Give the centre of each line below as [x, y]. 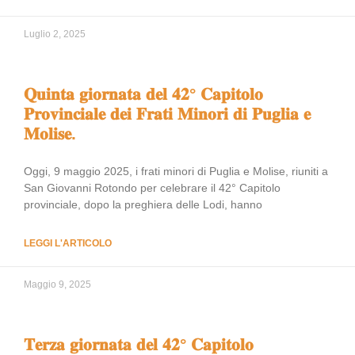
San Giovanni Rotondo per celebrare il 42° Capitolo [152, 188]
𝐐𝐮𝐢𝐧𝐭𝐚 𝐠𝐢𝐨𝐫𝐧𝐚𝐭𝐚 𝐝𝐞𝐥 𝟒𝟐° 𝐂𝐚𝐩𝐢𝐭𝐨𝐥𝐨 [143, 94]
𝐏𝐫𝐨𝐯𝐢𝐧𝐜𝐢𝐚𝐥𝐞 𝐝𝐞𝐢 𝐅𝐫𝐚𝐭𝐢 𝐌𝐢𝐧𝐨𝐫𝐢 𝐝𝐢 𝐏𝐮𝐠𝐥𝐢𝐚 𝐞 [167, 114]
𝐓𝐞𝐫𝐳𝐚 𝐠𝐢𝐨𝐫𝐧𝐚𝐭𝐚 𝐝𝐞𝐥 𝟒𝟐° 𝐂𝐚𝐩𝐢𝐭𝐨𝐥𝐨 [139, 344]
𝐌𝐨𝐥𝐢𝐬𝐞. [50, 134]
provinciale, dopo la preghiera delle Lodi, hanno [143, 204]
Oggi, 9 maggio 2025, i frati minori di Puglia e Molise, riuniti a [176, 171]
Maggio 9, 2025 [57, 284]
